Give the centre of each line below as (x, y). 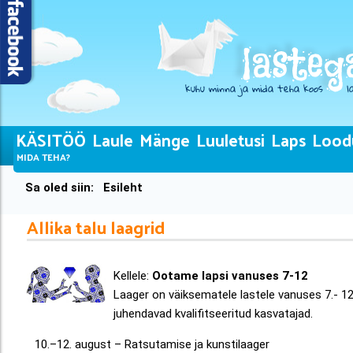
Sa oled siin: (65, 188)
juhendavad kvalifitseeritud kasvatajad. (214, 314)
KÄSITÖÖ (52, 139)
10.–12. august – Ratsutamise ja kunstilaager (152, 344)
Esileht (123, 188)
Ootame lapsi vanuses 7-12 (230, 276)
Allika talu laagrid (97, 227)
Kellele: (133, 276)
